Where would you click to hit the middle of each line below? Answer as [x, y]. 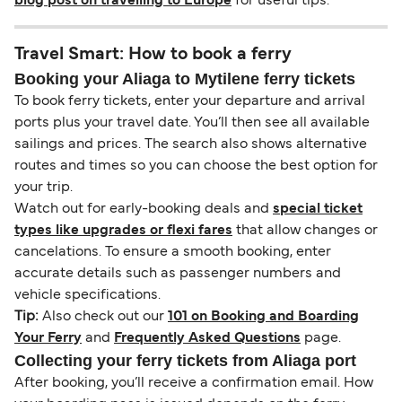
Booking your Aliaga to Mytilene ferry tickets [185, 79]
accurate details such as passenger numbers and [178, 274]
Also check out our [105, 317]
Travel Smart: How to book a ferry [153, 55]
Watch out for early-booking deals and [144, 210]
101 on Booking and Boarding [263, 317]
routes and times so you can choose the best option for [196, 166]
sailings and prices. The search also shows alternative [191, 145]
